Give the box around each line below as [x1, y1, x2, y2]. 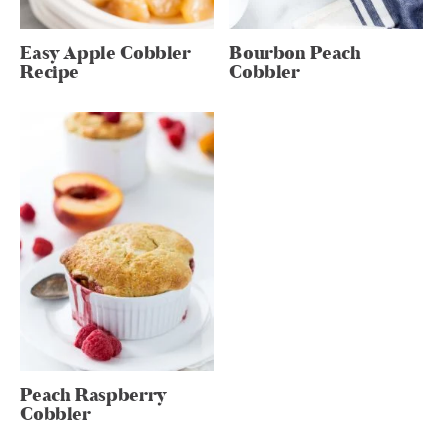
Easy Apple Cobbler [20, 40, 191, 66]
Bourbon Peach [229, 40, 361, 66]
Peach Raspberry [20, 382, 167, 408]
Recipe [20, 59, 80, 85]
